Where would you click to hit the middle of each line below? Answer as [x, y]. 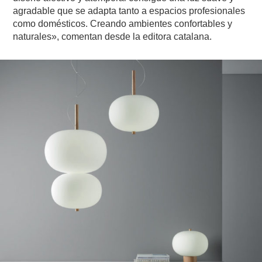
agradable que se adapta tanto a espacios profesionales [129, 11]
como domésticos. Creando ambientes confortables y [123, 23]
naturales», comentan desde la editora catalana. [113, 36]
